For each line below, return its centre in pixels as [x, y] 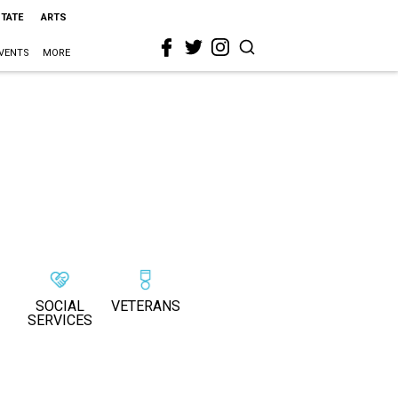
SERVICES [60, 320]
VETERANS [146, 306]
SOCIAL [60, 306]
